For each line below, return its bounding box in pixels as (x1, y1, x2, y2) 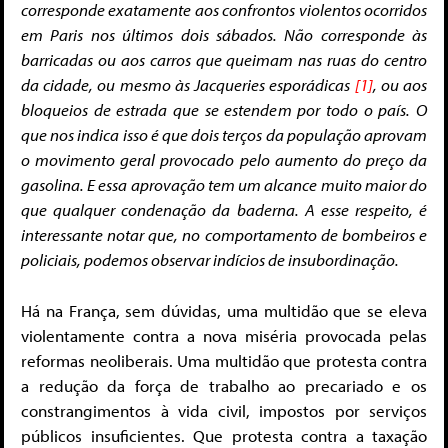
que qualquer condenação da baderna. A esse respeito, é (21, 198, 427, 220)
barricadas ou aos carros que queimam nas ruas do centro (21, 48, 427, 70)
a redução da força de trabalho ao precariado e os (21, 375, 427, 397)
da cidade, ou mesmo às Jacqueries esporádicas (21, 73, 355, 95)
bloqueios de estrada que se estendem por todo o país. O (21, 98, 427, 120)
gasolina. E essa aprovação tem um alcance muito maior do (21, 173, 427, 195)
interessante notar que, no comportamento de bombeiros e (21, 223, 427, 245)
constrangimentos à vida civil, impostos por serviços (21, 400, 427, 422)
